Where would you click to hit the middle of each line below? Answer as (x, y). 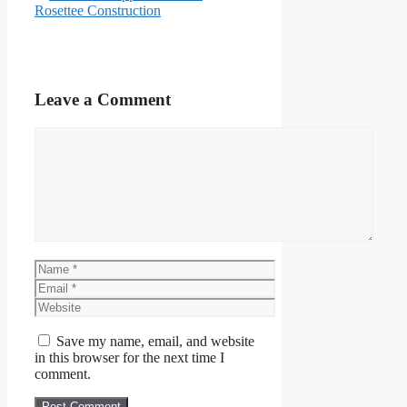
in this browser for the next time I (129, 358)
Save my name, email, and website (155, 342)
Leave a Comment (103, 100)
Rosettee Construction (98, 10)
